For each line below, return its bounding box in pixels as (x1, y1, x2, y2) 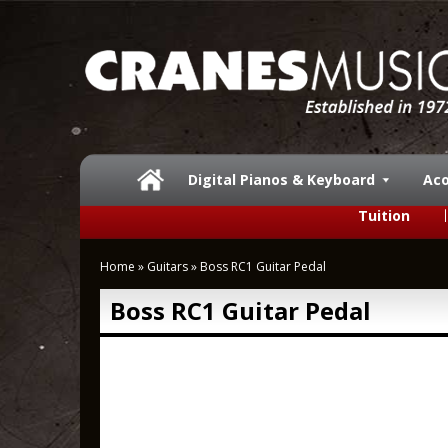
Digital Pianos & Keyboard (188, 170, 375, 189)
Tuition (358, 206, 410, 225)
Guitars (147, 258, 188, 275)
